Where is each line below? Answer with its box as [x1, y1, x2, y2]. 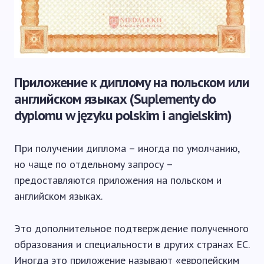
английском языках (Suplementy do [14, 89, 216, 108]
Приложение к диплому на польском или [14, 72, 250, 91]
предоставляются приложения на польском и [14, 173, 222, 187]
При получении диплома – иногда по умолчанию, [14, 141, 239, 155]
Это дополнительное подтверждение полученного [14, 221, 249, 235]
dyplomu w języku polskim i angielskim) [14, 105, 232, 124]
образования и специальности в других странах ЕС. [14, 237, 249, 251]
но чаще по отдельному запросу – [14, 157, 173, 171]
